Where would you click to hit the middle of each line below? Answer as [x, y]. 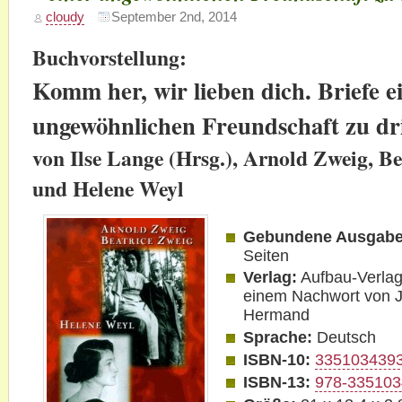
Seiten [267, 255]
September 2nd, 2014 [174, 17]
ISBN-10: [277, 360]
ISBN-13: [277, 382]
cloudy [65, 17]
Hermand [277, 315]
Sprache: [278, 338]
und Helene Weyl [108, 188]
